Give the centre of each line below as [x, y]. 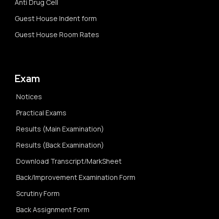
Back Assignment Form [53, 209]
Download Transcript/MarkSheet [69, 161]
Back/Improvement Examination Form [76, 177]
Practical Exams [41, 113]
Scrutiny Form [38, 193]
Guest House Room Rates [57, 34]
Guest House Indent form [56, 18]
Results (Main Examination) [60, 129]
